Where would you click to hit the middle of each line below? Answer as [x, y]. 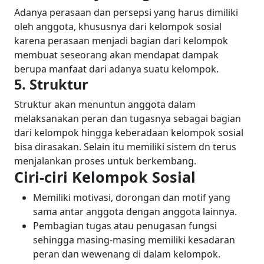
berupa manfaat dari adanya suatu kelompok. [116, 69]
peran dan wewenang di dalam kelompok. [127, 254]
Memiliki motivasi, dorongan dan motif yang [132, 198]
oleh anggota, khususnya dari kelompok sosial [118, 27]
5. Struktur [51, 85]
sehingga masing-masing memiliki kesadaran [134, 240]
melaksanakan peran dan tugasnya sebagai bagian [128, 119]
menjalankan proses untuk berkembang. [105, 161]
